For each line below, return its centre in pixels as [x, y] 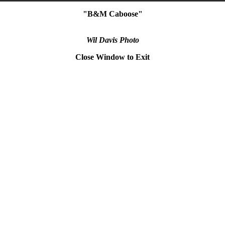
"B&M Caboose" [113, 14]
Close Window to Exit [113, 57]
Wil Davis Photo [113, 40]
